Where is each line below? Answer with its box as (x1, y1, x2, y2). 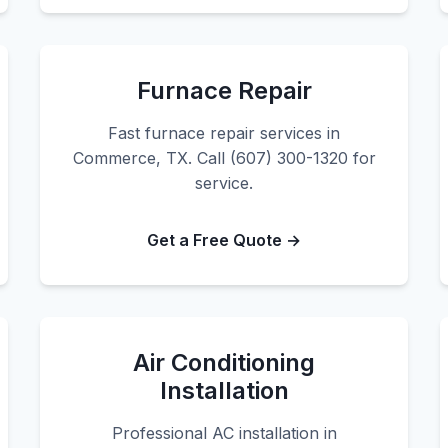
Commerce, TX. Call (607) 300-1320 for (72, 148, 376, 168)
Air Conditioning (133, 348, 315, 377)
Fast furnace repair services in (108, 123, 340, 143)
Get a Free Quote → (147, 230, 301, 250)
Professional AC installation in (111, 423, 337, 443)
